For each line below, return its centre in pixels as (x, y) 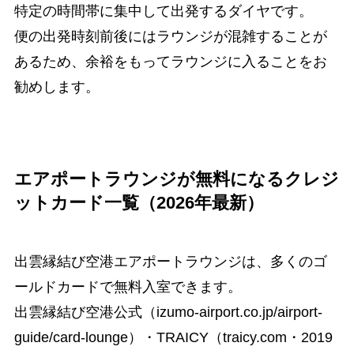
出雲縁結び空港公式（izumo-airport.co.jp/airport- (168, 313)
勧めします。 (56, 87)
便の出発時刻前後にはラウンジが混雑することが (170, 37)
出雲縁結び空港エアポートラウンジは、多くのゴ (170, 262)
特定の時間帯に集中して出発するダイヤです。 (163, 11)
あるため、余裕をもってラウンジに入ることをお (170, 62)
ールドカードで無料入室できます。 (128, 287)
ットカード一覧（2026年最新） (139, 203)
